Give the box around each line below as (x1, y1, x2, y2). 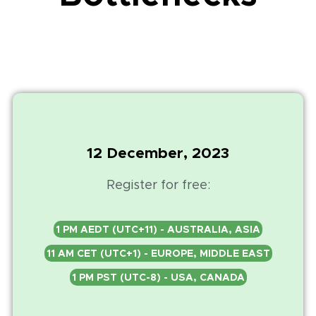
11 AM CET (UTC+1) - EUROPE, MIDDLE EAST (46, 246, 270, 260)
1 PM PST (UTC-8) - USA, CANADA (71, 270, 245, 284)
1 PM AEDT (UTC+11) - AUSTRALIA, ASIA (56, 222, 260, 236)
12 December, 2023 (87, 142, 229, 162)
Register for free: (106, 176, 210, 193)
